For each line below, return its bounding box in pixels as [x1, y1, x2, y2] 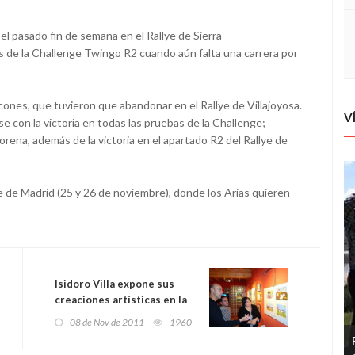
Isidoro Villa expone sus [55, 277, 174, 291]
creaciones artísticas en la [55, 293, 187, 307]
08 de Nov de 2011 [70, 316, 144, 329]
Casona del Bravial [55, 309, 147, 323]
